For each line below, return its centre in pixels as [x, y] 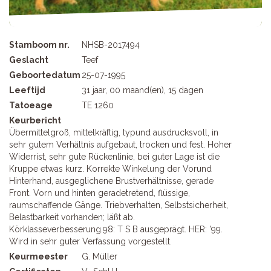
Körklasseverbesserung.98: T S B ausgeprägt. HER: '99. [116, 230]
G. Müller [100, 257]
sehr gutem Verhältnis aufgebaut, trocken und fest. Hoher [120, 145]
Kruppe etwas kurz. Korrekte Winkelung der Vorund [110, 169]
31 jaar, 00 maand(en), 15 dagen [142, 90]
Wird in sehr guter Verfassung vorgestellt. [90, 242]
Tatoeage [31, 106]
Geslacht [29, 60]
